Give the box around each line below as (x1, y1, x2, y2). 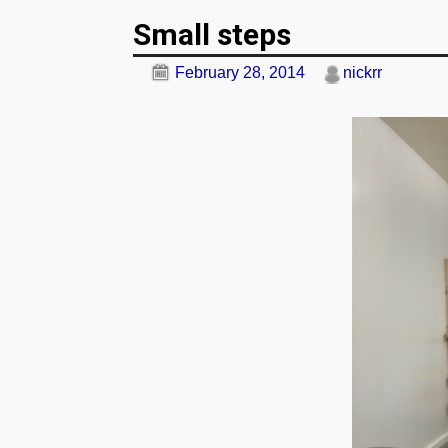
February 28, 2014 (175, 64, 305, 82)
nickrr (343, 64, 382, 82)
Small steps (133, 16, 291, 52)
